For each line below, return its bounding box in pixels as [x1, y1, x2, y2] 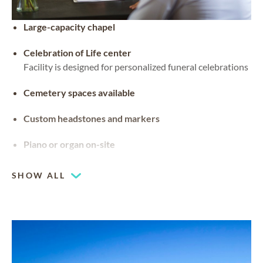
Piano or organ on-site [23, 139, 115, 150]
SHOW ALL [12, 170, 66, 181]
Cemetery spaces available [23, 87, 135, 99]
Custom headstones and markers [23, 113, 160, 124]
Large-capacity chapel [23, 21, 115, 33]
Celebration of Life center [23, 47, 131, 59]
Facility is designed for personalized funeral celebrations [23, 61, 248, 73]
